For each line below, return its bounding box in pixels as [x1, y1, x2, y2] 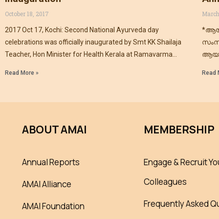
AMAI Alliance [22, 178, 71, 190]
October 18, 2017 [5, 10, 49, 18]
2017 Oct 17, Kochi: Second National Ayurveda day [5, 26, 159, 34]
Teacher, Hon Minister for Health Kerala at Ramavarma [5, 50, 173, 58]
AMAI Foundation [22, 200, 85, 212]
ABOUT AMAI [22, 122, 87, 137]
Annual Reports [22, 156, 80, 168]
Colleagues [143, 176, 187, 188]
